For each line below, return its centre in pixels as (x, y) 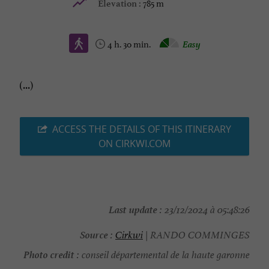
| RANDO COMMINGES (196, 235)
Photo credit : (51, 254)
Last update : (135, 209)
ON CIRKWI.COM (134, 144)
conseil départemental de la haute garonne (165, 255)
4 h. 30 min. (130, 43)
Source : (96, 234)
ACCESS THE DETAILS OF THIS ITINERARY (142, 129)
